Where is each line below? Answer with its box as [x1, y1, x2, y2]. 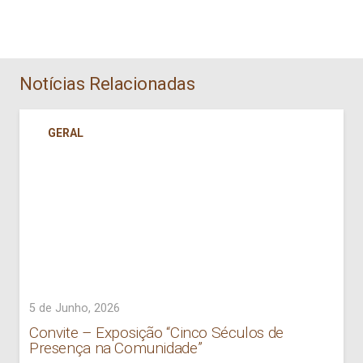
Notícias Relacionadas [19, 72, 195, 94]
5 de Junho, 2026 [29, 301, 120, 315]
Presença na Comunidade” [29, 339, 203, 358]
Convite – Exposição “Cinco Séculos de [29, 323, 284, 343]
